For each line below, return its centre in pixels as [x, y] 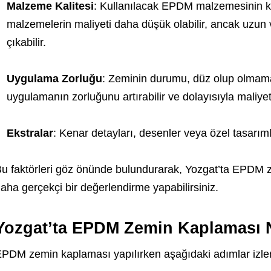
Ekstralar [30, 133]
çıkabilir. [26, 42]
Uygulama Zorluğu [54, 79]
